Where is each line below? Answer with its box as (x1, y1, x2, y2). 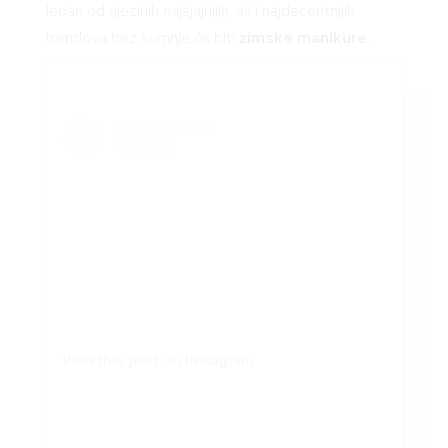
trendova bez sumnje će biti (44, 26, 239, 49)
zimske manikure (238, 26, 367, 49)
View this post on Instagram (61, 351, 253, 368)
